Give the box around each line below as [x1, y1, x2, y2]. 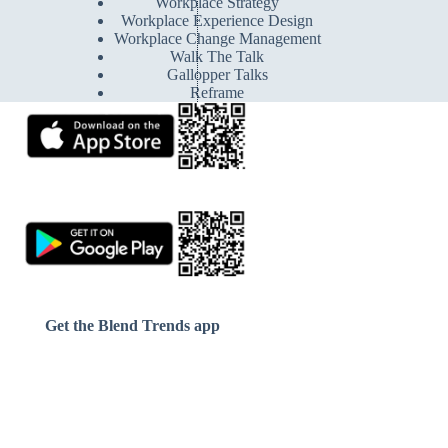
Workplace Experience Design [121, 12, 314, 30]
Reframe [190, 84, 245, 102]
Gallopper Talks [166, 66, 268, 84]
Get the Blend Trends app [44, 317, 220, 335]
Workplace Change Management [113, 30, 321, 48]
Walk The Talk [170, 48, 265, 66]
